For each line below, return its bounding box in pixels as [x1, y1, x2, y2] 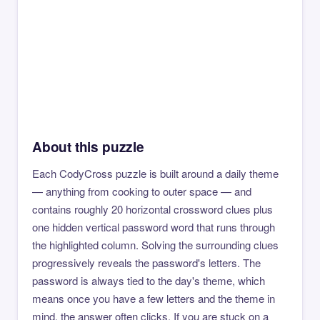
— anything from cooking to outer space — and [32, 184, 251, 199]
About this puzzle [32, 137, 144, 157]
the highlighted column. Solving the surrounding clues [32, 237, 279, 253]
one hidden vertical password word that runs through [32, 219, 275, 235]
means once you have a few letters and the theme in [32, 291, 275, 306]
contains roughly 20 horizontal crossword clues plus [32, 201, 273, 217]
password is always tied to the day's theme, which [32, 273, 265, 289]
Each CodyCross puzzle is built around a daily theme [32, 166, 279, 181]
